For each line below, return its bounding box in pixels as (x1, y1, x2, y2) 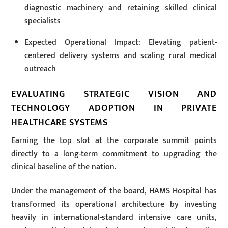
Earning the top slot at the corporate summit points (11, 133, 217, 148)
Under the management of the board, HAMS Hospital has (11, 184, 217, 198)
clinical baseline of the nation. (11, 160, 117, 174)
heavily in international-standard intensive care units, (11, 210, 217, 224)
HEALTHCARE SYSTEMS (11, 115, 108, 130)
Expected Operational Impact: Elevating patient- (24, 35, 217, 49)
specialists (24, 14, 61, 28)
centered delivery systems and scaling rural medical (24, 48, 217, 63)
